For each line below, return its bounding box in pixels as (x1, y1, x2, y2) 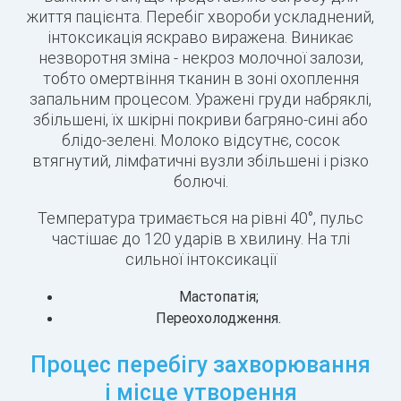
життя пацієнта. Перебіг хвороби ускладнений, (27, 6, 374, 28)
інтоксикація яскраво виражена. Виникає (47, 27, 354, 48)
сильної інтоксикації (124, 249, 277, 270)
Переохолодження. (156, 309, 281, 328)
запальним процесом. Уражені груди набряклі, (30, 89, 371, 110)
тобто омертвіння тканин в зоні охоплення (42, 68, 359, 90)
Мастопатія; (178, 287, 259, 306)
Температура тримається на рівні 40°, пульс (38, 208, 363, 229)
